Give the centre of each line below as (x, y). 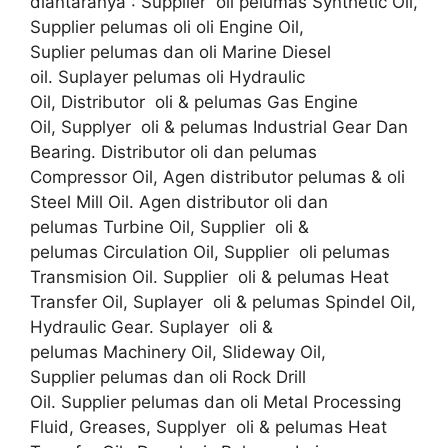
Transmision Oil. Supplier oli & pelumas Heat (209, 277)
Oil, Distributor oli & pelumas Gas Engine (194, 102)
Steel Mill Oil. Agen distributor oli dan (179, 202)
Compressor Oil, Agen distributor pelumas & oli (217, 177)
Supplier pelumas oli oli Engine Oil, (167, 27)
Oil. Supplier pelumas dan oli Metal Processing (215, 402)
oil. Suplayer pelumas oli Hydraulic (167, 77)
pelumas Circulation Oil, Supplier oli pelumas (210, 252)
